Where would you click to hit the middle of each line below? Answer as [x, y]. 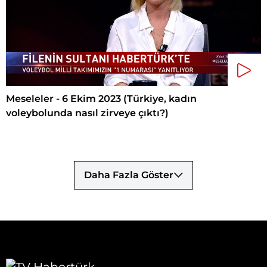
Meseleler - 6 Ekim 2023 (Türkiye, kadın [101, 98]
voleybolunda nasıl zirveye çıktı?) [87, 113]
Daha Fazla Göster [129, 175]
